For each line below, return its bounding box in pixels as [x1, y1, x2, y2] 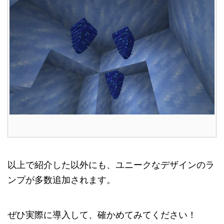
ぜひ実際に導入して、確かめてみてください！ [7, 209, 196, 220]
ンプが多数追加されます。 [7, 174, 115, 185]
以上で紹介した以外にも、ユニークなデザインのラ [7, 159, 214, 170]
